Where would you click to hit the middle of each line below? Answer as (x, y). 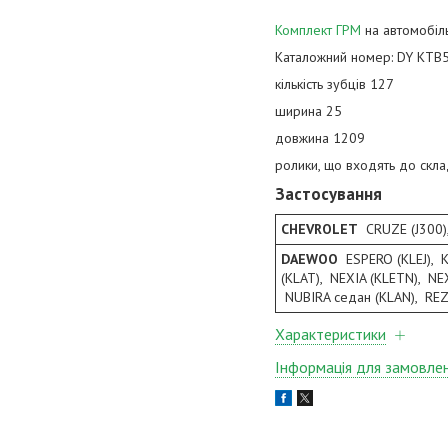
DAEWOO (309, 259)
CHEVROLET (319, 229)
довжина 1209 (320, 138)
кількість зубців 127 (334, 84)
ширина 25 (308, 111)
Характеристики (330, 334)
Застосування (328, 194)
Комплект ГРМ (318, 30)
